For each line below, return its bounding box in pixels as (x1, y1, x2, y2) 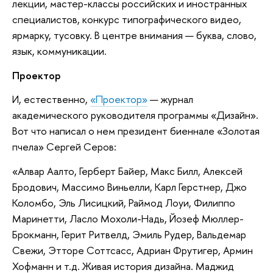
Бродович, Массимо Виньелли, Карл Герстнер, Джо (12, 179, 247, 194)
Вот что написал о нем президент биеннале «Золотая (12, 124, 260, 138)
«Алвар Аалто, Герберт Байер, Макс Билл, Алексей (12, 163, 243, 178)
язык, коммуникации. (12, 43, 107, 58)
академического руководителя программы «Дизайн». (12, 108, 258, 122)
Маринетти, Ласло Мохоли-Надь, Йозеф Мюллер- (12, 211, 244, 225)
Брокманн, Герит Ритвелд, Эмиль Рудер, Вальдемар (12, 227, 246, 241)
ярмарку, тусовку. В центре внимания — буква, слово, (12, 27, 257, 42)
